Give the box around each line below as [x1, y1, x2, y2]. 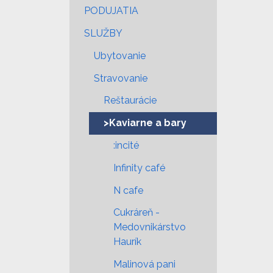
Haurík [113, 236, 141, 248]
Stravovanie [94, 72, 147, 84]
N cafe [113, 184, 143, 196]
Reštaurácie [104, 94, 157, 107]
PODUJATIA [84, 5, 138, 17]
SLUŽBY [84, 27, 122, 40]
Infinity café [113, 161, 165, 174]
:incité [113, 139, 139, 151]
